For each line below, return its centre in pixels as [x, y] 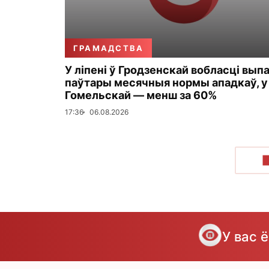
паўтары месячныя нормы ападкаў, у [166, 83]
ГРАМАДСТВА [109, 48]
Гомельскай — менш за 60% [141, 95]
